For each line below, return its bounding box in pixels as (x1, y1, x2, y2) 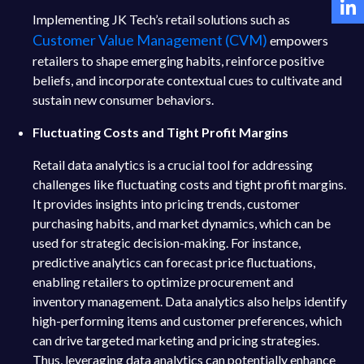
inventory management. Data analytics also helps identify (32, 293, 347, 309)
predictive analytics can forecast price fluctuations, (32, 254, 315, 270)
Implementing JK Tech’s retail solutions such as (32, 11, 290, 27)
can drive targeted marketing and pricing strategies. (32, 332, 319, 348)
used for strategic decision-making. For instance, (32, 235, 301, 250)
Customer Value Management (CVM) (32, 31, 270, 49)
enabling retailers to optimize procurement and (32, 274, 293, 289)
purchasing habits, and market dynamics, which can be (32, 215, 331, 231)
